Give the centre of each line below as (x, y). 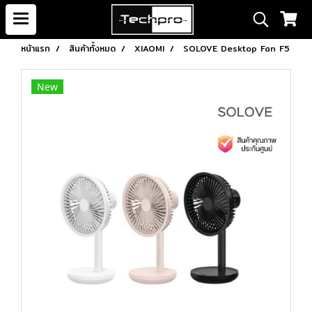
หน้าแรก (36, 48)
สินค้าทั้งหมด (92, 48)
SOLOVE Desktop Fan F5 (236, 48)
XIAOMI (149, 48)
